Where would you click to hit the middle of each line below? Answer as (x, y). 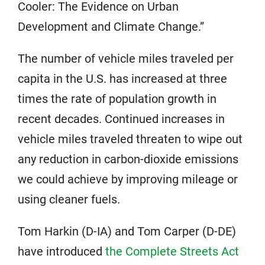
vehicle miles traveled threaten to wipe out (130, 139)
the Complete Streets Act (172, 251)
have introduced (62, 251)
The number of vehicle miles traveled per (126, 59)
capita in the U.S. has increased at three (122, 79)
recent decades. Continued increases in (121, 119)
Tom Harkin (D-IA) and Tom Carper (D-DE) (127, 231)
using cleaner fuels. (69, 199)
